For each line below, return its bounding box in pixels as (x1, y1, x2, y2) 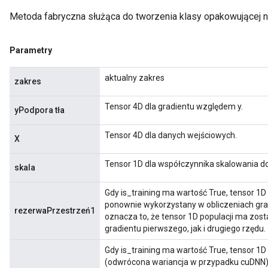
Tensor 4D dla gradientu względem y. (105, 102, 243, 111)
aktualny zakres (105, 73, 165, 83)
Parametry (10, 45, 52, 55)
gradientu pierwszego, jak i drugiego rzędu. (105, 224, 266, 233)
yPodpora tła (14, 105, 65, 115)
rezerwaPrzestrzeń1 (14, 206, 95, 215)
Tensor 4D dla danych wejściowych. (105, 130, 237, 140)
